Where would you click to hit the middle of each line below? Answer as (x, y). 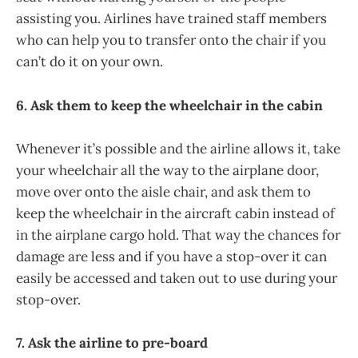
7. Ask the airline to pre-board (112, 343)
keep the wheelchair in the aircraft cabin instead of (175, 213)
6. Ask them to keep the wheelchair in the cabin (169, 105)
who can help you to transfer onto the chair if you (171, 40)
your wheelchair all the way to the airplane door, (167, 170)
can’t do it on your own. (89, 62)
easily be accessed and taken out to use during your (177, 278)
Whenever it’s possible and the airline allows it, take (178, 148)
